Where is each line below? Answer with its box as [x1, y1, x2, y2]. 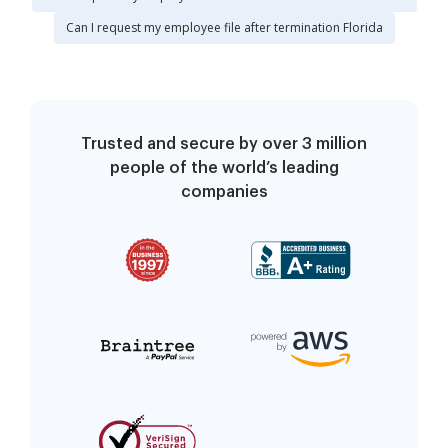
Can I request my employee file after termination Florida [65, 18, 383, 36]
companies [180, 183, 268, 200]
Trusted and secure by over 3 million [81, 135, 367, 152]
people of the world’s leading [109, 159, 339, 176]
